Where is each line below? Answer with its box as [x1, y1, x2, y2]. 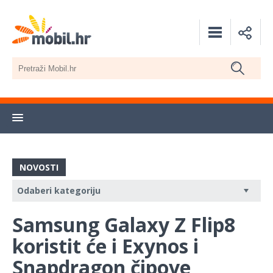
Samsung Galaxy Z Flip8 [12, 211, 235, 238]
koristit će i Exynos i [12, 233, 199, 260]
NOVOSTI [19, 161, 58, 174]
